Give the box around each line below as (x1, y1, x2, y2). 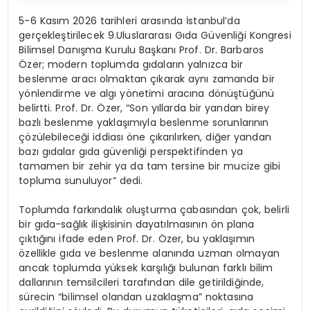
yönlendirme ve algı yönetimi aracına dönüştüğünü (19, 86, 275, 101)
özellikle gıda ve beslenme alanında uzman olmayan (19, 246, 280, 261)
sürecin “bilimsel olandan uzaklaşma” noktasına (19, 290, 254, 304)
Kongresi (249, 28, 291, 43)
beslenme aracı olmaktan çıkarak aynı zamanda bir (19, 72, 275, 86)
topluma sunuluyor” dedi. (19, 174, 143, 188)
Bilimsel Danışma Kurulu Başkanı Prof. (19, 43, 205, 57)
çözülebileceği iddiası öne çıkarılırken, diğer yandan (19, 130, 271, 145)
